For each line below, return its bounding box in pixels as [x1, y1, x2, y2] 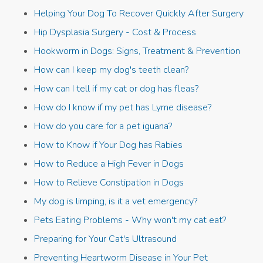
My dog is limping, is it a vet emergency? [34, 195, 198, 208]
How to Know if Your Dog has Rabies [34, 139, 183, 152]
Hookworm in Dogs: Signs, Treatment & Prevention [34, 45, 241, 58]
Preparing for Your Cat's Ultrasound [34, 232, 177, 246]
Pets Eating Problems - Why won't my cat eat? [34, 214, 227, 227]
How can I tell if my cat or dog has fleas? [34, 82, 199, 96]
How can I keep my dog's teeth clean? [34, 63, 189, 77]
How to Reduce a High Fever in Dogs [34, 157, 184, 171]
